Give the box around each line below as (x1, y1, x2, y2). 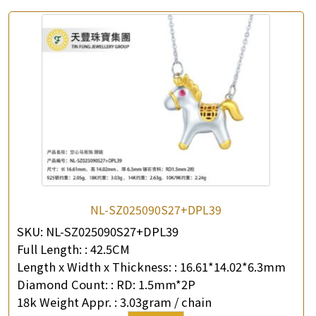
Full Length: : (17, 240, 87, 257)
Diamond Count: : (17, 275, 114, 293)
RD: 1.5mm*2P (116, 275, 195, 293)
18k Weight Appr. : (17, 293, 120, 310)
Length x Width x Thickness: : (17, 257, 177, 275)
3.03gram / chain (120, 293, 212, 310)
